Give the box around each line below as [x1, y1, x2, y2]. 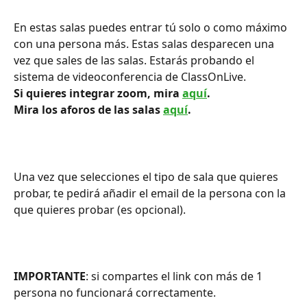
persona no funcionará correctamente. [14, 284, 216, 300]
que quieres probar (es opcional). [14, 201, 186, 217]
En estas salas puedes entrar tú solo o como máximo [14, 20, 290, 35]
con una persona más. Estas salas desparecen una [14, 36, 277, 51]
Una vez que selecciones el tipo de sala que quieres [14, 169, 281, 184]
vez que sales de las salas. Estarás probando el [14, 53, 257, 68]
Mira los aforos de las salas [14, 102, 163, 118]
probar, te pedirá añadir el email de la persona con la [14, 185, 288, 201]
